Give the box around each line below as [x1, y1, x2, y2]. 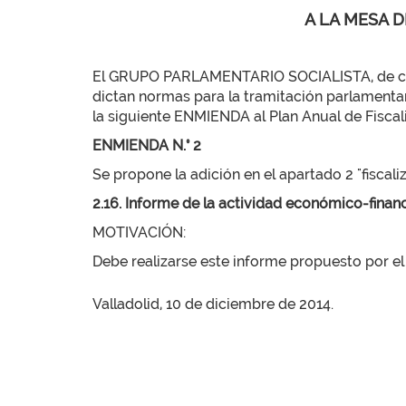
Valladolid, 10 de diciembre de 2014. [92, 295, 333, 313]
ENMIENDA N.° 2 [92, 137, 201, 154]
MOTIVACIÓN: [92, 224, 186, 241]
